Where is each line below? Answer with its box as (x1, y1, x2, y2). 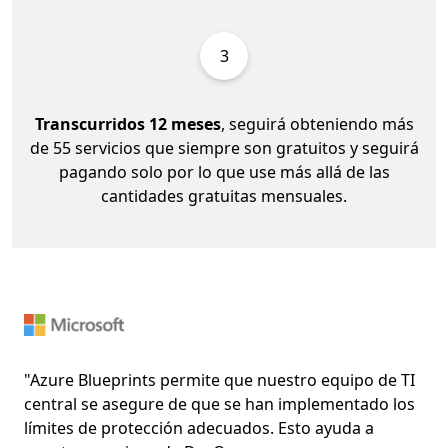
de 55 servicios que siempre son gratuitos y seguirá (29, 136, 419, 159)
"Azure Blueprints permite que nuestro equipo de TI (24, 369, 415, 392)
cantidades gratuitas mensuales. (101, 184, 347, 207)
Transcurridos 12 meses (34, 112, 221, 135)
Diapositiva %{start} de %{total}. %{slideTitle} (11, 287, 347, 310)
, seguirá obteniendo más (220, 112, 414, 135)
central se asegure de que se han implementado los (24, 393, 415, 416)
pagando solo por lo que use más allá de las (58, 160, 390, 183)
